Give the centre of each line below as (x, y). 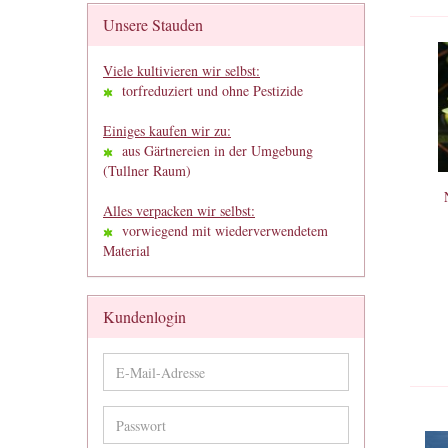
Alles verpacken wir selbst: (179, 210)
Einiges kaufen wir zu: (167, 130)
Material (126, 250)
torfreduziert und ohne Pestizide (208, 90)
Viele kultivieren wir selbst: (181, 70)
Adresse (137, 411)
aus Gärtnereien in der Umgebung (213, 150)
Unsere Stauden (153, 24)
